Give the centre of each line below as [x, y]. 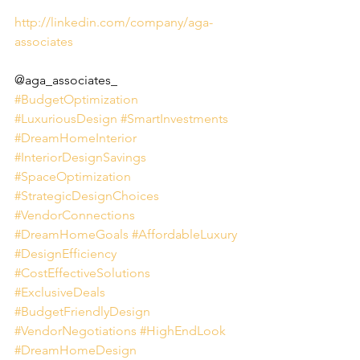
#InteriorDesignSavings [80, 157]
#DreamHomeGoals [72, 234]
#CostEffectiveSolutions [82, 273]
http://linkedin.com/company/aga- [114, 22]
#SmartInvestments [174, 119]
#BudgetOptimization [76, 99]
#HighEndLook [183, 331]
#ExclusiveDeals [60, 292]
